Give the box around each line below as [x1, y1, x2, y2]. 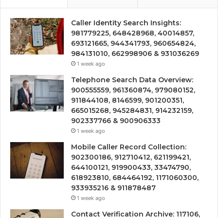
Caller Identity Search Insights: [71, 18, 181, 28]
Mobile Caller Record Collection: [71, 143, 186, 152]
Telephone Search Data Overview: [71, 75, 193, 85]
